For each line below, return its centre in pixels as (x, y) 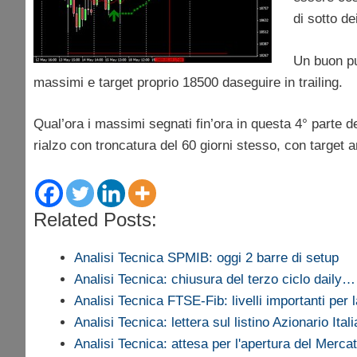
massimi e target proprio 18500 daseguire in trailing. (188, 82)
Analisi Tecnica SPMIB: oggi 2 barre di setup (206, 257)
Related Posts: (95, 219)
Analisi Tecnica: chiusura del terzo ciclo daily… (215, 279)
